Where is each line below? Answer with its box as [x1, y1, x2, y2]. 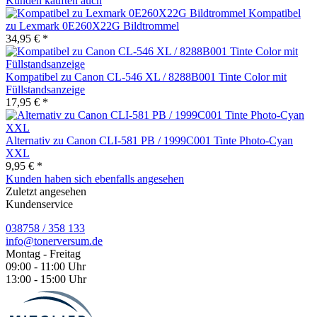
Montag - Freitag [6, 247, 81, 260]
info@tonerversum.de [6, 234, 103, 247]
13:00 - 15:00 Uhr [6, 272, 86, 285]
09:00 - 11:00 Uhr [6, 260, 86, 272]
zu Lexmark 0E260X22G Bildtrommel [6, 19, 179, 32]
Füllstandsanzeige [6, 83, 85, 96]
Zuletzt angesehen [6, 185, 86, 197]
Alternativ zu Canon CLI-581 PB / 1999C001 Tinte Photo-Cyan [6, 134, 293, 146]
